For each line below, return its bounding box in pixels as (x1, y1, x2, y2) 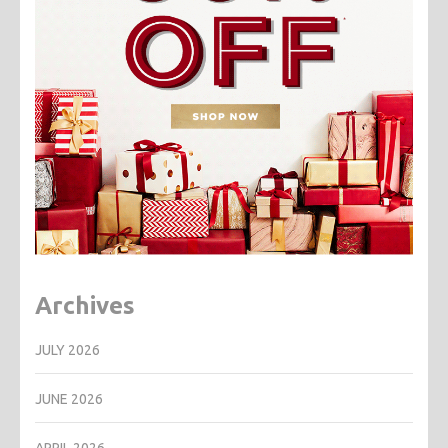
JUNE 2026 (35, 390, 103, 407)
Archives (35, 292, 135, 319)
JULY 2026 (35, 341, 100, 358)
